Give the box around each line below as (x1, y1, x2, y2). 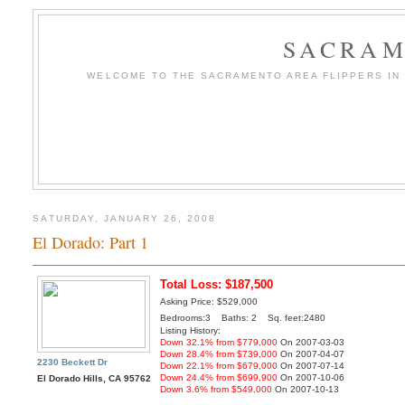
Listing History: (160, 325, 221, 336)
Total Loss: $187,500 (160, 278, 274, 292)
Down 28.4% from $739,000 (160, 349, 278, 360)
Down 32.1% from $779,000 (160, 337, 278, 348)
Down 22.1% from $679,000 (160, 361, 278, 372)
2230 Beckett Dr (37, 357, 108, 368)
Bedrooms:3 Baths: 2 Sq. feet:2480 (160, 313, 326, 324)
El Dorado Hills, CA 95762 (37, 373, 152, 384)
